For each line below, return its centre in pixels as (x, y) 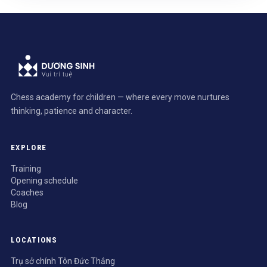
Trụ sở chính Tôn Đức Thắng (63, 261)
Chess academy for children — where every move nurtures (120, 97)
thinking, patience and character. (72, 111)
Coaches (27, 193)
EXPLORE (29, 148)
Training (26, 169)
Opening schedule (44, 181)
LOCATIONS (34, 240)
